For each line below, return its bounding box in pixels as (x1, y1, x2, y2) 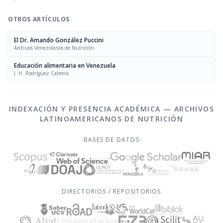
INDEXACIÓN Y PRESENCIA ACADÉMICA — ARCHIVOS (8, 104, 215, 113)
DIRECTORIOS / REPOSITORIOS (62, 187, 161, 196)
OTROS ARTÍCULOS (8, 15, 70, 23)
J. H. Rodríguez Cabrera (14, 70, 69, 77)
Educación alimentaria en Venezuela (14, 61, 115, 70)
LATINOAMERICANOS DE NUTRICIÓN (39, 114, 184, 123)
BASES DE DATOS (84, 135, 139, 144)
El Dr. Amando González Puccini (14, 36, 104, 44)
